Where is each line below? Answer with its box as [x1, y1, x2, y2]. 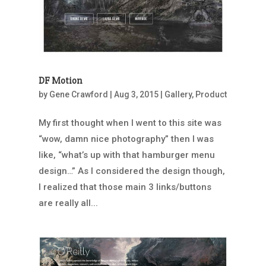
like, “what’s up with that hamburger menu [38, 150, 215, 161]
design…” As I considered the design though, [38, 166, 225, 177]
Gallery [164, 90, 192, 100]
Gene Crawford [49, 90, 108, 100]
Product [195, 90, 227, 100]
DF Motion [38, 75, 82, 87]
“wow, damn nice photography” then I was [38, 134, 214, 145]
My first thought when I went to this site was [38, 118, 221, 129]
